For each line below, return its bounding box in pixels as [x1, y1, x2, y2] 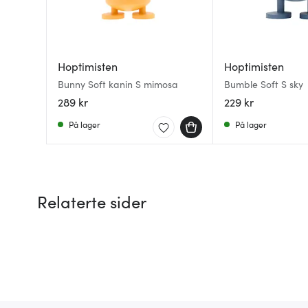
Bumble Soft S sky [223, 76, 303, 91]
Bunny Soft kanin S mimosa [58, 76, 179, 91]
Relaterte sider [37, 189, 146, 212]
